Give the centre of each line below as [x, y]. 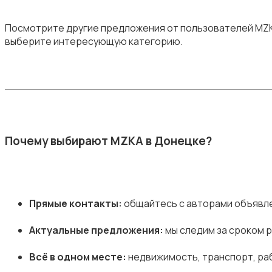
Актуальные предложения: [96, 230]
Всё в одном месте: [78, 257]
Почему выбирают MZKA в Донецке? [108, 141]
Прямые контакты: [76, 203]
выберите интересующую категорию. [94, 42]
